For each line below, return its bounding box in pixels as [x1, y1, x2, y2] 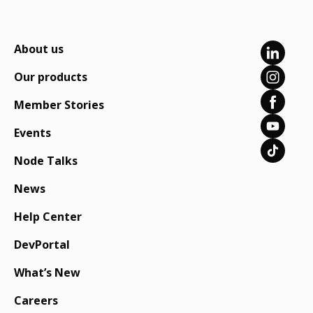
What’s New [14, 265, 80, 280]
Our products [14, 69, 87, 85]
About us [14, 41, 64, 57]
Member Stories [14, 97, 104, 112]
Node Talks [14, 153, 78, 168]
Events [14, 125, 51, 140]
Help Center [14, 209, 82, 224]
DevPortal [14, 237, 70, 252]
